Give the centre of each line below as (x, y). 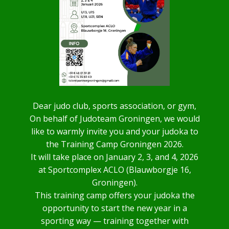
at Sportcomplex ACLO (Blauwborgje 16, (114, 170)
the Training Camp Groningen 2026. (114, 144)
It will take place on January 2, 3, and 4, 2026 (114, 157)
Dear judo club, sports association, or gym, (114, 106)
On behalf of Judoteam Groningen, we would (114, 119)
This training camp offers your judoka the (114, 195)
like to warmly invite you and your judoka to (114, 131)
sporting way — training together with (114, 221)
